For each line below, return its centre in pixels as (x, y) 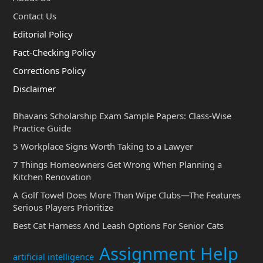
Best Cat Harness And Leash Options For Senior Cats (118, 225)
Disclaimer (34, 89)
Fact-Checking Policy (54, 52)
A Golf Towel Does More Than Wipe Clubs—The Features (127, 195)
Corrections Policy (49, 70)
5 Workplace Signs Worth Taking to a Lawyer (103, 146)
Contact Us (34, 16)
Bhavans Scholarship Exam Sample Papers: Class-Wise (122, 116)
